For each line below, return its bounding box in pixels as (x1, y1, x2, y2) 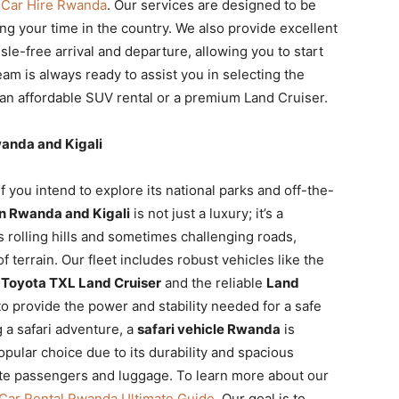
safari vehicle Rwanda (137, 321, 281, 338)
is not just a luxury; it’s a (130, 205, 283, 222)
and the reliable (161, 274, 266, 291)
